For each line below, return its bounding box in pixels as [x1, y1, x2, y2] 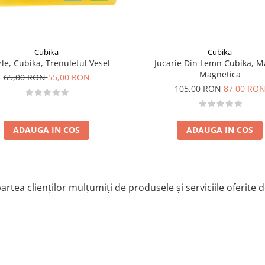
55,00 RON [47, 72, 90, 83]
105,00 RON [174, 83, 224, 95]
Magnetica [199, 69, 241, 80]
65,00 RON [3, 72, 48, 83]
